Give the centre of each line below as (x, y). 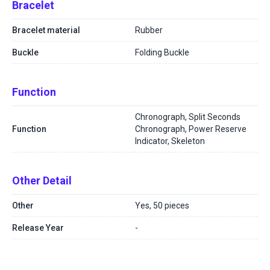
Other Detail (42, 181)
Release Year (38, 228)
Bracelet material (46, 30)
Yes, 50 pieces (162, 206)
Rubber (149, 30)
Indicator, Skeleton (170, 141)
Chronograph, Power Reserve (191, 129)
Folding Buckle (162, 52)
